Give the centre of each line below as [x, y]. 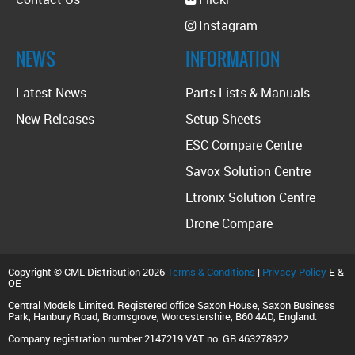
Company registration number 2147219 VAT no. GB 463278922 [148, 338]
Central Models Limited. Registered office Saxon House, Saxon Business [172, 305]
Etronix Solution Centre [250, 197]
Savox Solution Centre [248, 171]
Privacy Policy [294, 271]
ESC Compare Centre [244, 145]
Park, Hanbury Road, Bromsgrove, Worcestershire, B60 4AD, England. [162, 316]
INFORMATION [233, 59]
